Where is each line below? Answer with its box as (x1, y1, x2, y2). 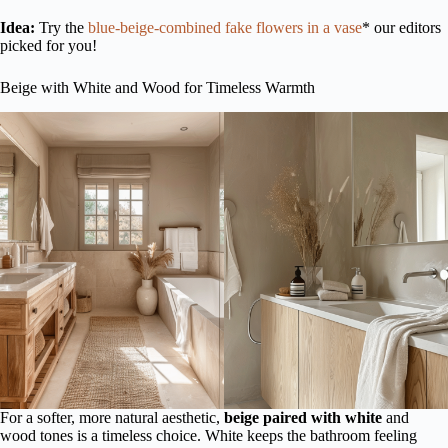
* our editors (362, 18, 441, 36)
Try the (35, 18, 88, 36)
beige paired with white (224, 409, 382, 427)
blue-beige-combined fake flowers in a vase (88, 18, 362, 36)
